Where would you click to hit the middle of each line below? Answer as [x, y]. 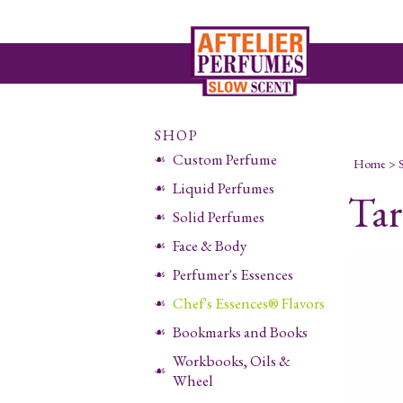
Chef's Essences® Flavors [249, 303]
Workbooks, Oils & [232, 361]
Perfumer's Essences [242, 274]
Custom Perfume [225, 159]
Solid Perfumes [219, 217]
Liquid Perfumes [224, 188]
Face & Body [210, 246]
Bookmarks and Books [240, 332]
